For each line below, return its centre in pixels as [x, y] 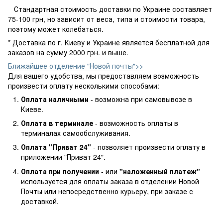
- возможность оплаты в [137, 123]
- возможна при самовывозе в [141, 99]
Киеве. [32, 109]
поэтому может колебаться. [56, 29]
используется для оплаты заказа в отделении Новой [110, 181]
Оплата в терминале [58, 123]
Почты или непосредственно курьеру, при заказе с [107, 191]
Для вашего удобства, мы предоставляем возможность [104, 75]
